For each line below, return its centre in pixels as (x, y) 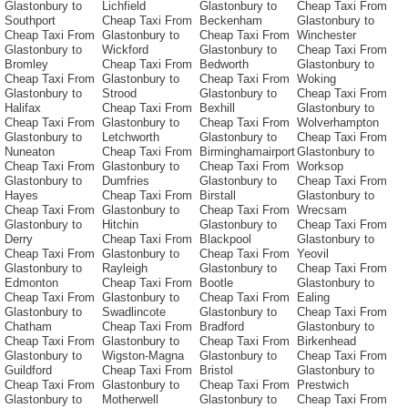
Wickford (125, 50)
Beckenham (231, 21)
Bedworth (224, 65)
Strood (119, 94)
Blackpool (225, 240)
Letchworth (131, 138)
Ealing (313, 298)
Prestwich (323, 385)
